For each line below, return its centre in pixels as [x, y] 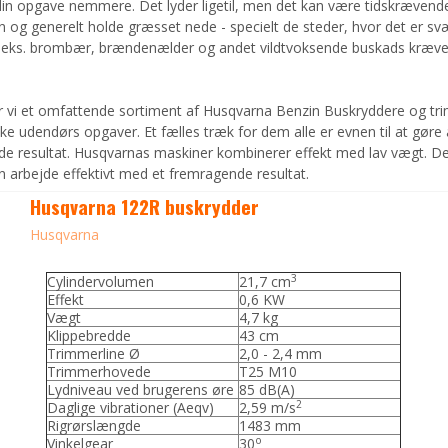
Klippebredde [89, 335]
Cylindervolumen [101, 281]
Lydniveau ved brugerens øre [143, 389]
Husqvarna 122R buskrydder [144, 206]
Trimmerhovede [99, 371]
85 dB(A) [267, 389]
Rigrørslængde [94, 425]
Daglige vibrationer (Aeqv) [131, 407]
